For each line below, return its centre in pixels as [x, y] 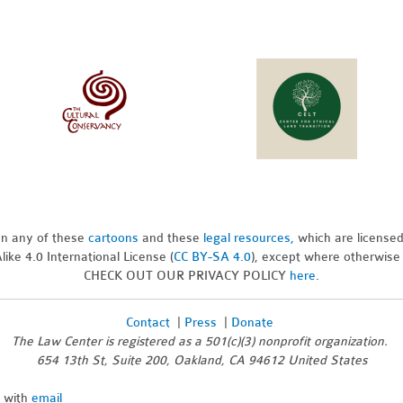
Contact [148, 322]
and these [171, 237]
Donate [252, 322]
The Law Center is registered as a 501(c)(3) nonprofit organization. [201, 341]
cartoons [113, 237]
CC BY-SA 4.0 [212, 256]
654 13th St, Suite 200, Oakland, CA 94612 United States [201, 360]
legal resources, [251, 237]
